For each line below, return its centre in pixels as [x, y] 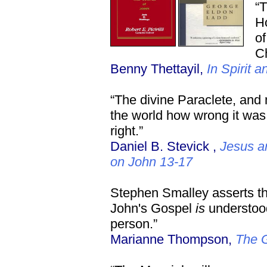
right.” [127, 131]
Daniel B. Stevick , [165, 146]
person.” [134, 224]
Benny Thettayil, [159, 69]
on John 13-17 [151, 162]
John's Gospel [153, 208]
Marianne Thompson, [173, 239]
